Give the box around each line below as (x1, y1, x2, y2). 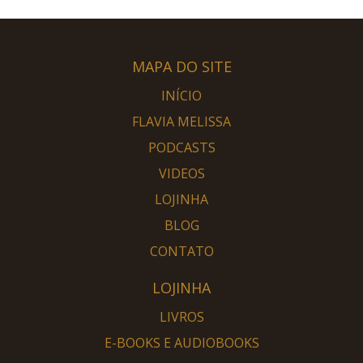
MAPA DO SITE (131, 56, 232, 76)
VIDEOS (158, 164, 205, 182)
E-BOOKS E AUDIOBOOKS (104, 333, 259, 352)
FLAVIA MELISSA (132, 112, 231, 130)
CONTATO (149, 241, 214, 260)
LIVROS (159, 307, 204, 326)
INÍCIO (161, 86, 202, 105)
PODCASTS (147, 138, 216, 156)
